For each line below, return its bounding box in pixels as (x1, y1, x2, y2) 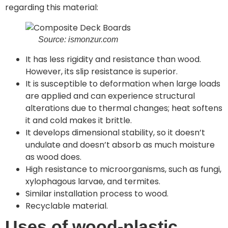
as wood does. (25, 151, 81, 163)
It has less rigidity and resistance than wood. (25, 53, 201, 65)
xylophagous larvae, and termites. (25, 176, 160, 187)
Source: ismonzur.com (38, 35, 118, 44)
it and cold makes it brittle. (25, 115, 132, 126)
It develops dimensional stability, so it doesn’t (25, 127, 205, 138)
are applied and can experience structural (25, 90, 195, 102)
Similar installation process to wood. (25, 188, 168, 199)
